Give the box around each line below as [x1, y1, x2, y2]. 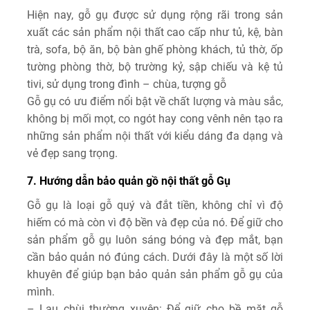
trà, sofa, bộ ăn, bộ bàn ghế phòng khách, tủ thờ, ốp [27, 43, 283, 57]
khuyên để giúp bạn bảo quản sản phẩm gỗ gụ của [27, 268, 283, 282]
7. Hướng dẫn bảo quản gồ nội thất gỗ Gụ [27, 174, 230, 188]
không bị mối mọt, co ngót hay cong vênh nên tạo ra [27, 112, 283, 126]
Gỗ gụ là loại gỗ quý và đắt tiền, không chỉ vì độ [27, 199, 283, 212]
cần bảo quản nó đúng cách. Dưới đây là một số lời [27, 250, 283, 264]
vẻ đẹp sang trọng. [27, 147, 118, 161]
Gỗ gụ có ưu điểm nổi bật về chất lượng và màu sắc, [27, 95, 283, 109]
